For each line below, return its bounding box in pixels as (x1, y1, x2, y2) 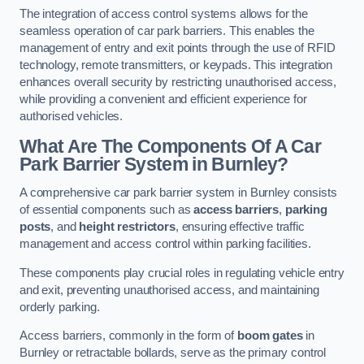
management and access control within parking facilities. (19, 237, 311, 251)
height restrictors (79, 220, 175, 234)
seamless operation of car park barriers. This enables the (19, 24, 314, 38)
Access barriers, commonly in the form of (19, 329, 238, 343)
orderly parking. (19, 300, 100, 314)
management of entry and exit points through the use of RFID (19, 41, 336, 55)
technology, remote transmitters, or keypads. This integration (19, 58, 333, 72)
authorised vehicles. (19, 110, 123, 123)
